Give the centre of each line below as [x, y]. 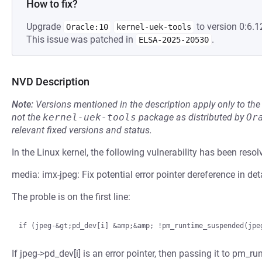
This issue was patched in [81, 39]
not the [27, 117]
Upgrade [45, 27]
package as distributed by [191, 117]
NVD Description [51, 82]
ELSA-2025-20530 [174, 40]
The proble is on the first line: [71, 197]
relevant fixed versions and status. [82, 130]
